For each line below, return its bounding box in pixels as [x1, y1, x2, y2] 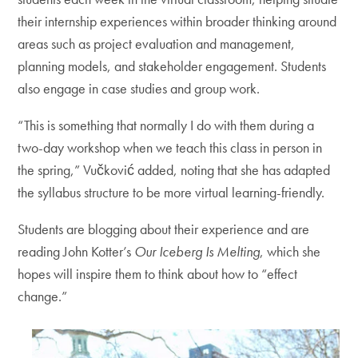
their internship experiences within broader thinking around [18, 12, 337, 31]
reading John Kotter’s [18, 242, 135, 261]
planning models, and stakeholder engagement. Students [18, 57, 327, 76]
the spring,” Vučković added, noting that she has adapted [18, 161, 331, 180]
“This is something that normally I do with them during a [18, 116, 315, 135]
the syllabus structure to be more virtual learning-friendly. [18, 183, 328, 202]
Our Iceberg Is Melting [134, 242, 261, 261]
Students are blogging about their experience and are [18, 220, 310, 239]
